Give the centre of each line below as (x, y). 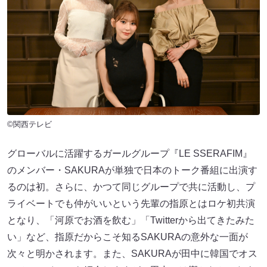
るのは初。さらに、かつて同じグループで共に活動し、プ (131, 187)
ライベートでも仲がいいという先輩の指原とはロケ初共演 (131, 204)
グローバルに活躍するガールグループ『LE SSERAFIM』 (130, 154)
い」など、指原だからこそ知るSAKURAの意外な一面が (128, 237)
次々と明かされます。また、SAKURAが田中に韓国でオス (132, 254)
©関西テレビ (30, 125)
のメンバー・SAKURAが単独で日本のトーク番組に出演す (132, 170)
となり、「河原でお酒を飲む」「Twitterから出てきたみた (131, 221)
